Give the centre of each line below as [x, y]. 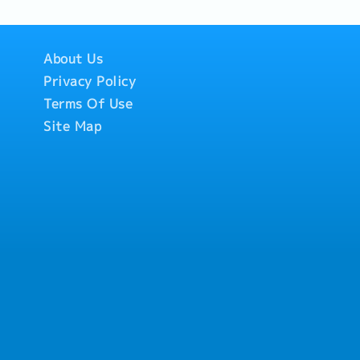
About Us [74, 59]
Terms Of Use [88, 104]
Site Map [73, 126]
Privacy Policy [90, 81]
